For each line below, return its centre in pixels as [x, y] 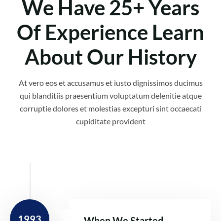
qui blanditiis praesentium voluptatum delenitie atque [110, 95]
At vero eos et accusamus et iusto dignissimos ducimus [110, 83]
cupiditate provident [110, 121]
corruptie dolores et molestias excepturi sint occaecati [110, 108]
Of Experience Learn [110, 32]
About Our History [110, 57]
